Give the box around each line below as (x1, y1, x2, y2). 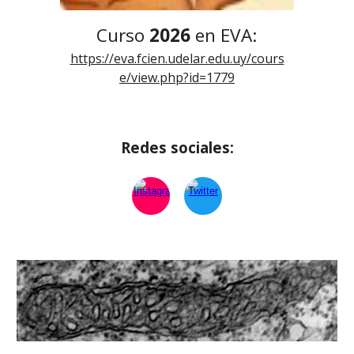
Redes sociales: (120, 137, 234, 158)
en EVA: (195, 23, 258, 48)
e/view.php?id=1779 (119, 69, 235, 87)
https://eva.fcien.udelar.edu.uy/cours (70, 50, 284, 68)
